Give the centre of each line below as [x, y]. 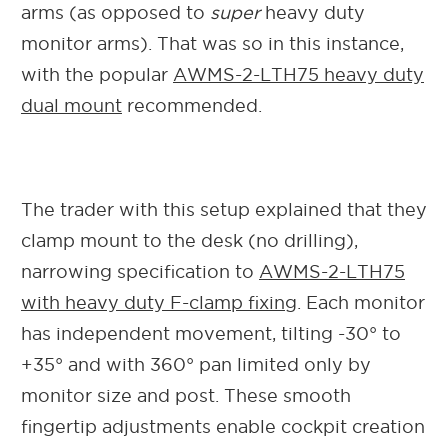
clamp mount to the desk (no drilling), [189, 240]
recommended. [192, 105]
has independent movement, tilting [179, 333]
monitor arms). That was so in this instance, [212, 43]
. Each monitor [361, 302]
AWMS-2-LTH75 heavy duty [298, 74]
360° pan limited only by [258, 364]
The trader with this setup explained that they [224, 209]
